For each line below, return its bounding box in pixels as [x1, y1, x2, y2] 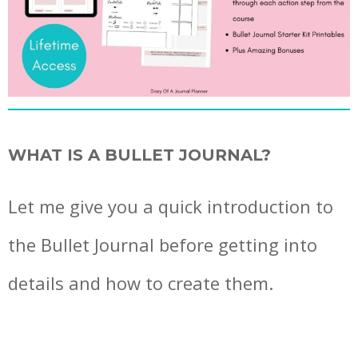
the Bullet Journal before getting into [8, 232, 317, 257]
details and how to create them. [8, 270, 273, 295]
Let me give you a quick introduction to [8, 193, 333, 218]
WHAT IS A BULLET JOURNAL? [8, 145, 271, 165]
